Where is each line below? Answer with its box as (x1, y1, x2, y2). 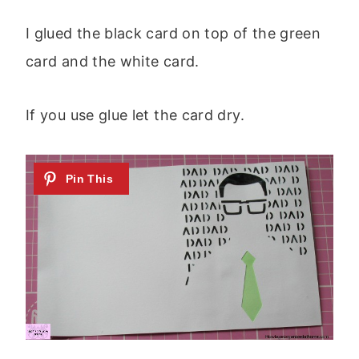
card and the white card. (26, 52, 200, 70)
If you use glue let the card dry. (26, 106, 244, 123)
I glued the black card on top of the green (26, 24, 321, 42)
